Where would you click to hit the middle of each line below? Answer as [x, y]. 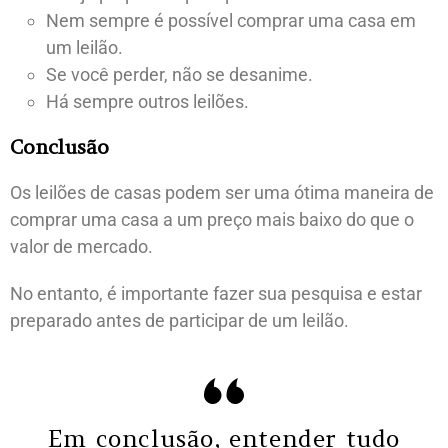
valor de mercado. [81, 246]
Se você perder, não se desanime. [179, 74]
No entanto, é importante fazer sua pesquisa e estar [216, 293]
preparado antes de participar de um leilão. [179, 320]
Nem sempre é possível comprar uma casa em [231, 20]
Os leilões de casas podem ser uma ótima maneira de [222, 192]
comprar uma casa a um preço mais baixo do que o [212, 219]
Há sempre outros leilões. [147, 101]
